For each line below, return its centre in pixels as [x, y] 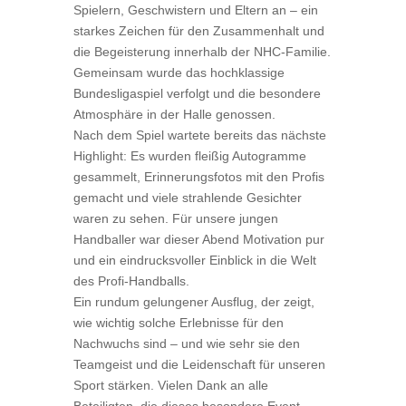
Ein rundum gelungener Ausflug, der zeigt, [193, 302]
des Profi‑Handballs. [131, 281]
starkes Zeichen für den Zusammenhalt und [198, 31]
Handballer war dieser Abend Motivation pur [198, 239]
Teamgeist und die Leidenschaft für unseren [199, 364]
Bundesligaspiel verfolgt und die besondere [197, 93]
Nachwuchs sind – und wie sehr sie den [186, 343]
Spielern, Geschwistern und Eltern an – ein [195, 10]
